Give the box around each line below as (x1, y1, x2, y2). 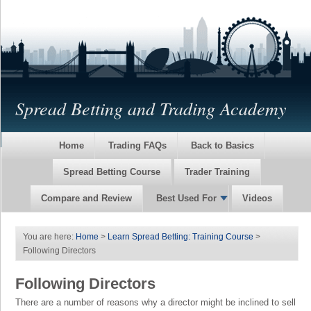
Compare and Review (41, 193, 132, 203)
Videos (242, 193, 272, 203)
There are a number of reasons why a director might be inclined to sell (15, 297, 296, 308)
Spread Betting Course (63, 167, 160, 177)
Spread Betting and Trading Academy (15, 96, 287, 120)
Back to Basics (191, 140, 254, 151)
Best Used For (156, 193, 217, 203)
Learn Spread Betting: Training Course (108, 232, 253, 242)
